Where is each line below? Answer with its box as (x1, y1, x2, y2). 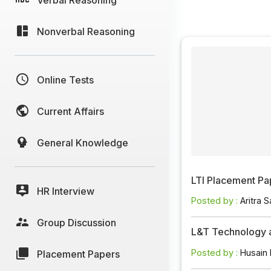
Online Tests (37, 73, 94, 86)
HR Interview (37, 184, 94, 197)
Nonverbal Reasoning (37, 25, 135, 38)
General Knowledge (37, 136, 128, 149)
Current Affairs (37, 105, 104, 117)
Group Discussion (37, 216, 116, 229)
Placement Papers (37, 247, 120, 260)
